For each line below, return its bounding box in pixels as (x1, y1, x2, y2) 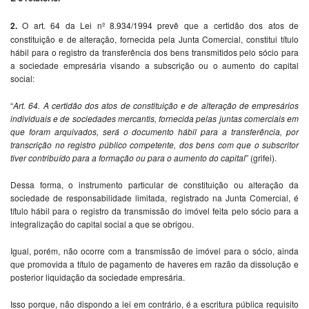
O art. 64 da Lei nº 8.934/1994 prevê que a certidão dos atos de (22, 19, 299, 31)
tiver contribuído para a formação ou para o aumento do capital (10, 151, 246, 163)
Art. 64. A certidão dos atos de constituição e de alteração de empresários (13, 99, 299, 111)
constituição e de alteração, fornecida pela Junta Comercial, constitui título (10, 32, 299, 45)
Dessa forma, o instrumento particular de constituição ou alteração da (10, 178, 299, 190)
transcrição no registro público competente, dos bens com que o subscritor (10, 138, 299, 150)
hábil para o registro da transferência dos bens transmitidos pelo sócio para (10, 46, 299, 58)
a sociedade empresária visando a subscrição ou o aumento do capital (10, 59, 299, 71)
